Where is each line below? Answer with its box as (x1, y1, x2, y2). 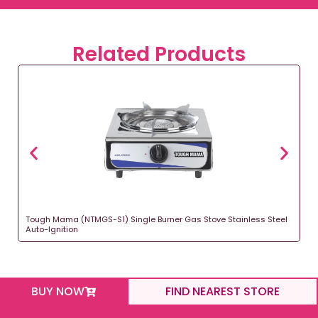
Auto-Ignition (26, 223, 78, 235)
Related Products (72, 40, 246, 68)
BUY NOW (31, 283, 85, 300)
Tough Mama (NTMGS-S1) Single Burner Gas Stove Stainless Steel (26, 213, 287, 225)
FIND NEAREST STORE (165, 283, 280, 300)
